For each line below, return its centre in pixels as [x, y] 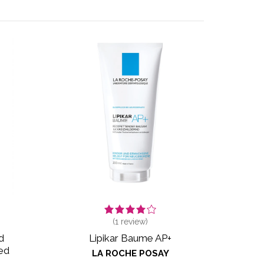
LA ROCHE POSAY [130, 253]
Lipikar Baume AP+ [130, 238]
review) [133, 221]
